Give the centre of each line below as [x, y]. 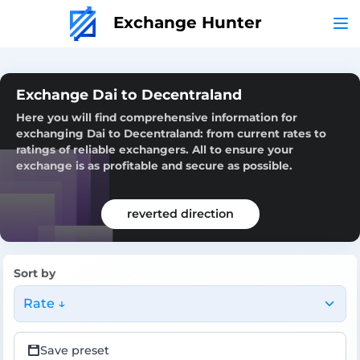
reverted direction [180, 213]
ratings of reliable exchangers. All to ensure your [155, 149]
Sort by [35, 273]
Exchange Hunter [185, 22]
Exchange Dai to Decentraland [129, 94]
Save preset [75, 350]
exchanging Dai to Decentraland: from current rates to [171, 133]
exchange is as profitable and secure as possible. [154, 165]
